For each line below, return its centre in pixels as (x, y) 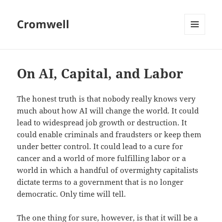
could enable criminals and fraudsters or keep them (109, 135)
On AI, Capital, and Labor (100, 74)
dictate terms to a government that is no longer (100, 182)
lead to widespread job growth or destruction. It (102, 123)
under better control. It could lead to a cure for (100, 146)
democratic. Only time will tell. (72, 194)
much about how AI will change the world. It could (108, 111)
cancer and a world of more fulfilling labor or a (102, 158)
